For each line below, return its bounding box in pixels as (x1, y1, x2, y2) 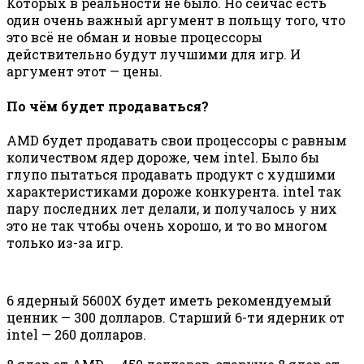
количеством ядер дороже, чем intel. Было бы (6, 148, 319, 166)
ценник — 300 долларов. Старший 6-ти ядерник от (6, 308, 344, 326)
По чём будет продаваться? (6, 97, 209, 115)
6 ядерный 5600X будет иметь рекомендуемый (6, 291, 331, 309)
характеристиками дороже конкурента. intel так (6, 182, 341, 200)
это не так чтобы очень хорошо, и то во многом (6, 216, 327, 234)
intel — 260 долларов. (6, 325, 146, 343)
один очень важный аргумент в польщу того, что (6, 11, 345, 29)
